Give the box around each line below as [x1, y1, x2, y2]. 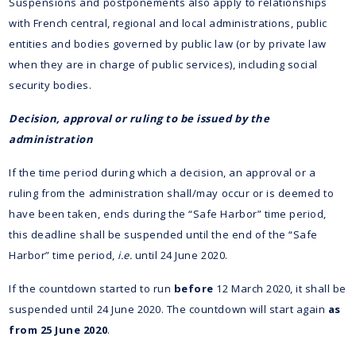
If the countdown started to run [9, 281, 174, 296]
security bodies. [9, 77, 92, 92]
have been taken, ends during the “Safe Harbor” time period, [9, 206, 327, 221]
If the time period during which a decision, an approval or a [9, 164, 316, 180]
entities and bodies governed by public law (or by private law [9, 36, 327, 51]
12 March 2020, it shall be [213, 281, 347, 296]
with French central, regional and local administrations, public [9, 15, 327, 30]
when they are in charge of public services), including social [9, 56, 318, 72]
